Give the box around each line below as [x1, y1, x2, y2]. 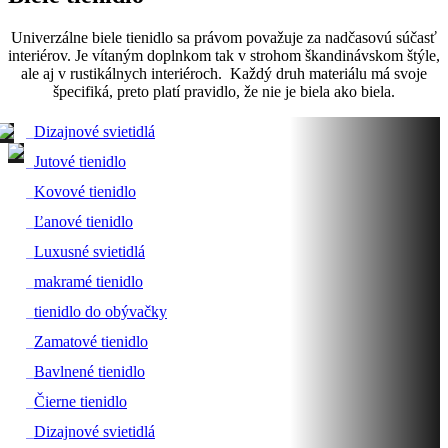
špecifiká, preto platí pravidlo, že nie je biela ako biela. [53, 82, 395, 100]
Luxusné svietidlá [34, 242, 145, 260]
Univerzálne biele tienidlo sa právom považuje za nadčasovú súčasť [11, 28, 437, 46]
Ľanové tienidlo [34, 212, 133, 230]
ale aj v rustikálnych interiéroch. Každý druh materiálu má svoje [21, 64, 427, 82]
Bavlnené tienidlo [34, 362, 145, 380]
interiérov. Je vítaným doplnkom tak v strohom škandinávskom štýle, [8, 46, 440, 64]
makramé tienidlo [34, 272, 143, 290]
